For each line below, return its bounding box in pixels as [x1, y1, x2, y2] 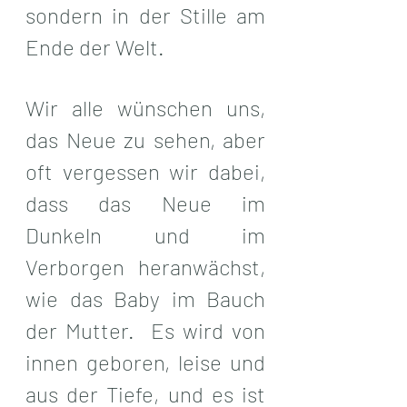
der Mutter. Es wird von [25, 316, 265, 343]
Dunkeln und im [25, 221, 265, 248]
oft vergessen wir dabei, [25, 157, 265, 184]
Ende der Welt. [25, 33, 164, 60]
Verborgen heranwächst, [25, 253, 265, 280]
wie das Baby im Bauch [25, 284, 265, 312]
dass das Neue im [25, 189, 265, 216]
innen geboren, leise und [25, 348, 265, 375]
